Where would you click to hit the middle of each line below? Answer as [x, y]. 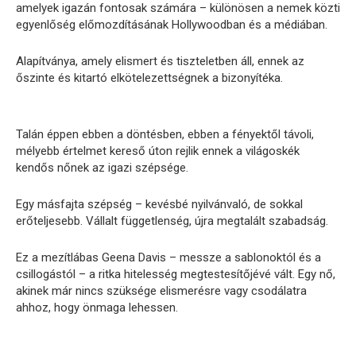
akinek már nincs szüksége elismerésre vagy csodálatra [161, 290]
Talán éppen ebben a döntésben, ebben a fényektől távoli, [165, 134]
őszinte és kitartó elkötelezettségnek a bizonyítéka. [149, 77]
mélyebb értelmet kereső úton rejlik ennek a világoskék [158, 151]
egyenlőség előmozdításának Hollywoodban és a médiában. [172, 24]
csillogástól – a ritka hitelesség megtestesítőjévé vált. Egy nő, [176, 274]
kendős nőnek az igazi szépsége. [102, 167]
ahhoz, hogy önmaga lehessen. [97, 307]
